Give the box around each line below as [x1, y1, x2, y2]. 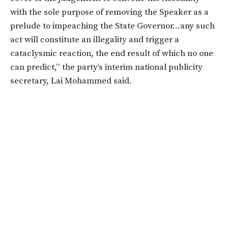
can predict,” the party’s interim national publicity [10, 62, 203, 73]
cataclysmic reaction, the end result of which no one [10, 48, 213, 60]
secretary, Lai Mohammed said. [10, 75, 132, 87]
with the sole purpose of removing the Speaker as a [10, 7, 209, 18]
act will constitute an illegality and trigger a [10, 34, 179, 46]
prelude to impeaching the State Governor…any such [10, 20, 215, 32]
